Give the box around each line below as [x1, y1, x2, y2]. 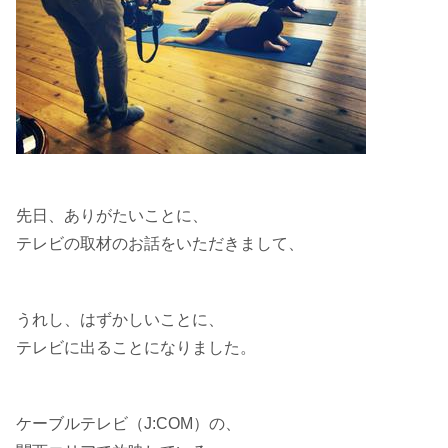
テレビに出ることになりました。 [16, 339, 256, 356]
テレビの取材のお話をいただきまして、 [16, 235, 304, 252]
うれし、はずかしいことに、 [16, 311, 224, 328]
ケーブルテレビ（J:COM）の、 [16, 415, 241, 432]
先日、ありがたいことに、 [16, 207, 208, 224]
